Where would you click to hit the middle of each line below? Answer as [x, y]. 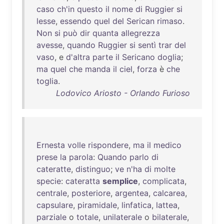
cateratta [83, 181]
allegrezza [140, 33]
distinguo [93, 169]
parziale [51, 217]
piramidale [97, 205]
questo [90, 9]
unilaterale [122, 217]
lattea [167, 205]
